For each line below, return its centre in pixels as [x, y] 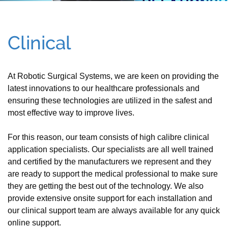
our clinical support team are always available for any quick [114, 210]
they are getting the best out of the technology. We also [106, 186]
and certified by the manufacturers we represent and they [109, 162]
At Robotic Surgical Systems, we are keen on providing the [113, 76]
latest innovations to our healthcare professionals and [104, 88]
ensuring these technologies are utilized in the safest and [110, 101]
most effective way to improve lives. [71, 113]
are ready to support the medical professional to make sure [113, 174]
